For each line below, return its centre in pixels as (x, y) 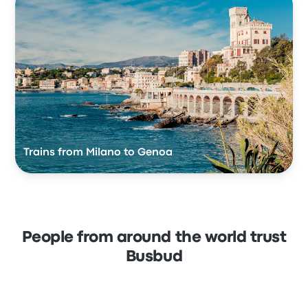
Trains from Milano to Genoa (98, 152)
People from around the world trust (154, 238)
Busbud (154, 257)
